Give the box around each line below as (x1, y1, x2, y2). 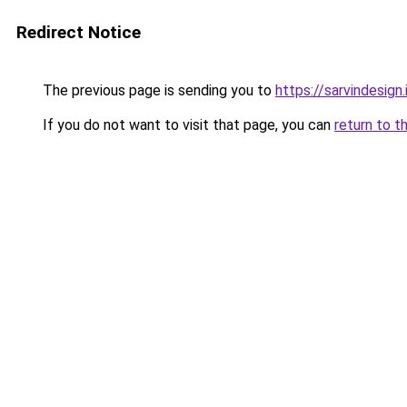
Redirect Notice (16, 22, 141, 43)
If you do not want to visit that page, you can (39, 116, 334, 134)
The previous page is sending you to (39, 82, 275, 99)
